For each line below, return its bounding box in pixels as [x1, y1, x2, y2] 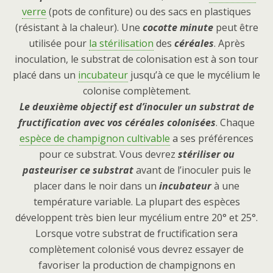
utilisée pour [28, 37, 89, 51]
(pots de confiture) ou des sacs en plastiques [46, 5, 251, 19]
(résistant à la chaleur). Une [15, 21, 143, 35]
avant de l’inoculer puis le [133, 163, 251, 177]
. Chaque [216, 116, 255, 130]
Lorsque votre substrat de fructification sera [35, 227, 238, 241]
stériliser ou [177, 147, 235, 161]
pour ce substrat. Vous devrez [38, 147, 178, 161]
